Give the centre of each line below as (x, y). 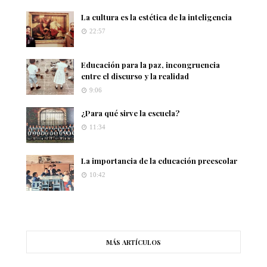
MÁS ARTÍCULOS (133, 242)
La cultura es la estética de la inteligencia (156, 17)
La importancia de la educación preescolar (159, 160)
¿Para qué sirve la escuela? (130, 113)
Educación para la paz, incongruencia (150, 64)
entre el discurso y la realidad (135, 76)
